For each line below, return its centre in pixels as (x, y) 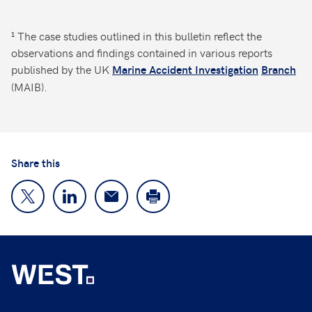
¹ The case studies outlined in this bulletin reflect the (136, 36)
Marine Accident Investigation (185, 70)
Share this (36, 163)
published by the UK (62, 69)
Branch (279, 70)
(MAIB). (29, 87)
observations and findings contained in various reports (142, 53)
